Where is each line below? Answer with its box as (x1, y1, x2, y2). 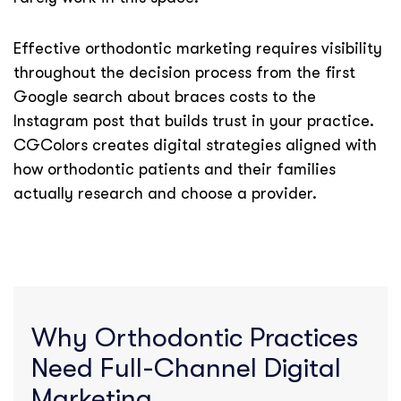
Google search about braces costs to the (13, 88, 316, 106)
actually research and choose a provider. (13, 184, 317, 202)
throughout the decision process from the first (13, 64, 355, 81)
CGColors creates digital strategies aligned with (13, 136, 377, 154)
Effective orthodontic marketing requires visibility (13, 39, 382, 57)
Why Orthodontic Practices (31, 322, 358, 353)
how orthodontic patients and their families (13, 160, 336, 178)
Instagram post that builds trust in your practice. (13, 112, 374, 130)
